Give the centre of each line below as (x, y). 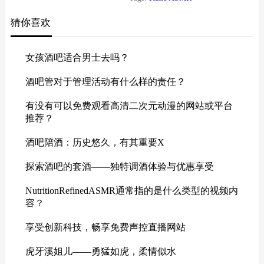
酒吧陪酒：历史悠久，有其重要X (95, 143)
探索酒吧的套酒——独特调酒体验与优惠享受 (119, 167)
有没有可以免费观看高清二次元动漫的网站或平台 (129, 106)
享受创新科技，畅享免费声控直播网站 (105, 227)
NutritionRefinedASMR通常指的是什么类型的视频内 (131, 191)
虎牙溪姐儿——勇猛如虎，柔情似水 (100, 252)
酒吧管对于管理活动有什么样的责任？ (105, 82)
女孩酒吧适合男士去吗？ (77, 58)
